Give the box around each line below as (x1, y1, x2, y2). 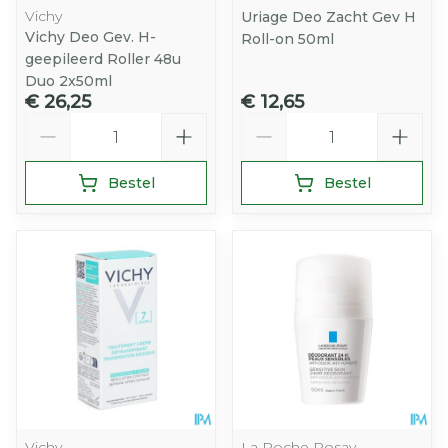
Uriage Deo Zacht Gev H (241, 8, 416, 26)
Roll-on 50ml (241, 30, 334, 48)
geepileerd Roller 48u (25, 50, 181, 68)
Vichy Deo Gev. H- (25, 28, 156, 46)
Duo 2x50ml (25, 72, 112, 90)
